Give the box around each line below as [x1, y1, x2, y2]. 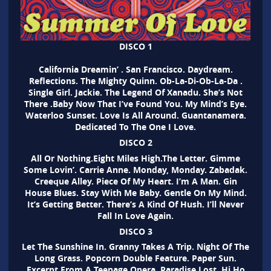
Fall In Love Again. [97, 209, 174, 221]
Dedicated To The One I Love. [75, 121, 196, 133]
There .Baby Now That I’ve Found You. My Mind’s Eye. [24, 98, 247, 110]
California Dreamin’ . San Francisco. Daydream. [38, 64, 233, 76]
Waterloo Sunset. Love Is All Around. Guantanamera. [25, 109, 246, 122]
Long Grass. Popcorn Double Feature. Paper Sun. [34, 252, 237, 264]
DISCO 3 [119, 225, 152, 237]
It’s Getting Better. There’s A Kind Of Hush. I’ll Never [27, 198, 244, 210]
